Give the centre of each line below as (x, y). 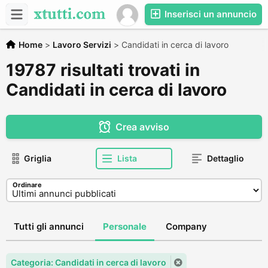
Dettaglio (225, 158)
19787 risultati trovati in (103, 70)
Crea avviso (142, 127)
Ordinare (27, 185)
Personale (125, 226)
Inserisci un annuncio (209, 14)
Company (186, 226)
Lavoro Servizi (82, 45)
